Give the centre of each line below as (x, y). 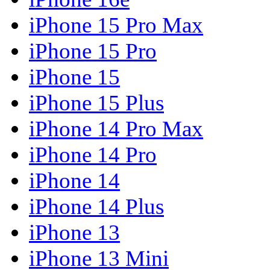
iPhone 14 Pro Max (116, 129)
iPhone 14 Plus (96, 207)
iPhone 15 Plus (96, 103)
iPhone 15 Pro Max (116, 25)
